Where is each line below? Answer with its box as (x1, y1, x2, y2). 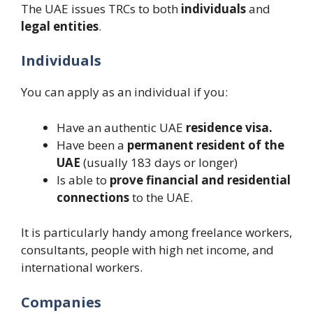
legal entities (21, 17, 99, 34)
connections (57, 189, 129, 205)
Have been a (57, 136, 127, 153)
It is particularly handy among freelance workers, (21, 224, 292, 240)
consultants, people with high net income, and (21, 242, 274, 258)
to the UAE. (129, 189, 193, 205)
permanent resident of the (127, 136, 284, 153)
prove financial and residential (110, 171, 291, 188)
